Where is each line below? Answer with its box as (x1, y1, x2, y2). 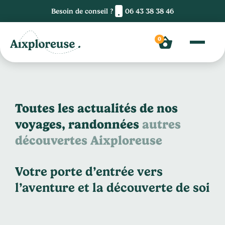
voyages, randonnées (15, 117, 142, 132)
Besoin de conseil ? (51, 7, 113, 15)
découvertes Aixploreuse (15, 133, 162, 148)
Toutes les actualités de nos (15, 101, 178, 116)
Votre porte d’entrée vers (15, 164, 163, 179)
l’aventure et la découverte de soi (15, 180, 210, 195)
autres (142, 117, 181, 132)
